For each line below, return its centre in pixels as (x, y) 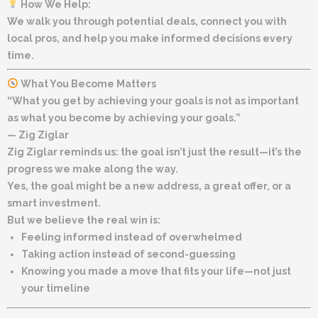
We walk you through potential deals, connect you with (147, 21)
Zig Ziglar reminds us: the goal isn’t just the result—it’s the (154, 152)
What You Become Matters (87, 83)
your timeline (56, 288)
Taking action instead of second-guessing (128, 254)
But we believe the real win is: (84, 220)
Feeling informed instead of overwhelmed (132, 237)
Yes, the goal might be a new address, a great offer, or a (149, 186)
